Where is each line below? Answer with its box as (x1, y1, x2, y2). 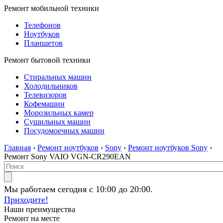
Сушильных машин (24, 117, 91, 126)
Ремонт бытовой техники (4, 56, 91, 64)
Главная (4, 143, 31, 152)
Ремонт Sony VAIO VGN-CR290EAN (4, 152, 131, 161)
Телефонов (24, 21, 61, 29)
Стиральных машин (24, 73, 92, 81)
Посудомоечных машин (24, 126, 105, 135)
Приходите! (4, 195, 48, 205)
